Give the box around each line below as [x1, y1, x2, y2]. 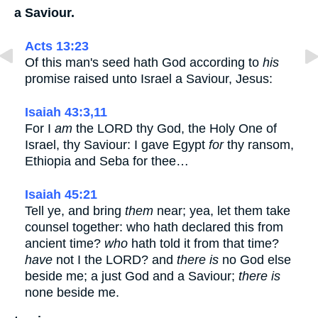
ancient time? [25, 236, 104, 251]
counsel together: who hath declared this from [25, 219, 283, 234]
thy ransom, [224, 137, 294, 152]
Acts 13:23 [25, 38, 89, 53]
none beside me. [25, 285, 119, 300]
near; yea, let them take [153, 203, 290, 218]
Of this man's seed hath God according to [25, 55, 263, 70]
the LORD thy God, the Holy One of [72, 121, 277, 136]
